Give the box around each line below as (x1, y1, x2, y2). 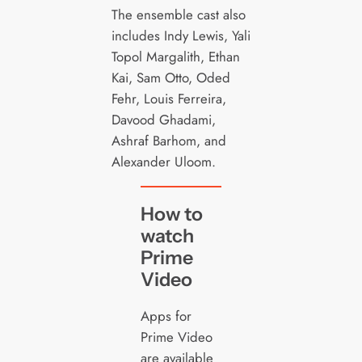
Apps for (140, 306, 192, 326)
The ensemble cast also (111, 4, 246, 24)
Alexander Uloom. (111, 151, 216, 171)
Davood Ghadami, (111, 109, 216, 129)
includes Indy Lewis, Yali (111, 25, 250, 45)
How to (140, 202, 203, 226)
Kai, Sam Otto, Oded (111, 67, 230, 87)
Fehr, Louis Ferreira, (111, 88, 226, 108)
